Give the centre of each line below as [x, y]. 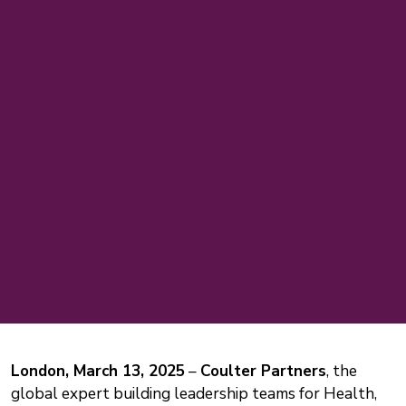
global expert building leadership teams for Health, [194, 393]
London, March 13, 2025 [98, 371]
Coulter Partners [263, 371]
